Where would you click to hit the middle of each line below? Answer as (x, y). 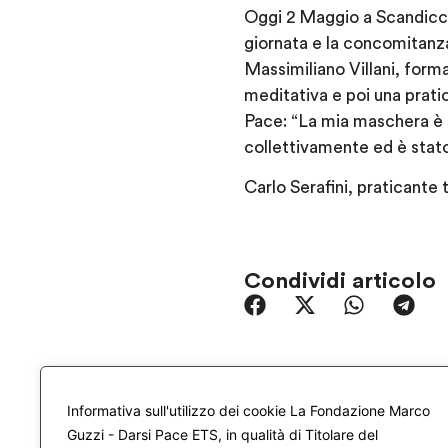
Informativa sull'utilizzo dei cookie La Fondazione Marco (248, 410)
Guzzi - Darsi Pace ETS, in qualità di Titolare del (222, 434)
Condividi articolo (340, 280)
